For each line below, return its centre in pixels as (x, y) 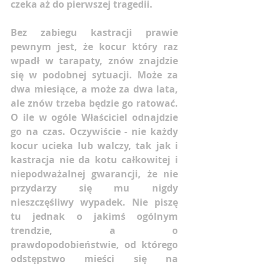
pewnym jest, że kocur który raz (94, 47)
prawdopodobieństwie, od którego (94, 245)
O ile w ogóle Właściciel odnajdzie (94, 118)
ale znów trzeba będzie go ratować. (94, 103)
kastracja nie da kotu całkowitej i (94, 160)
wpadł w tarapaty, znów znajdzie (94, 61)
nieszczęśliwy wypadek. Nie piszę (94, 202)
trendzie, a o (94, 231)
